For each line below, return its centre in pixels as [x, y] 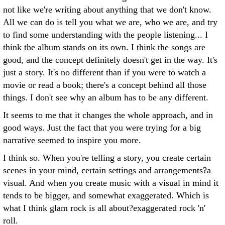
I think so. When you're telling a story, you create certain [107, 158]
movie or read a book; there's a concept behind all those [105, 85]
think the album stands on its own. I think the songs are [104, 47]
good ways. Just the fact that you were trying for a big [102, 128]
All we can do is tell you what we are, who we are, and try [110, 22]
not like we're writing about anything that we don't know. [107, 10]
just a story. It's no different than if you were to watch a [104, 72]
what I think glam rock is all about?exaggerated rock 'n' [104, 208]
